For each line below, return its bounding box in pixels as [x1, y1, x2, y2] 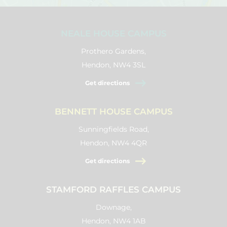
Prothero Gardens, [81, 47, 146, 56]
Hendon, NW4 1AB [81, 216, 146, 225]
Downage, [95, 203, 132, 212]
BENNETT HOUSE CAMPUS [54, 106, 173, 117]
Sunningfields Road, [78, 125, 149, 134]
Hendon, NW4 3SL [82, 60, 145, 69]
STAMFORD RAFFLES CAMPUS [46, 184, 181, 195]
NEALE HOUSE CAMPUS [60, 28, 167, 39]
